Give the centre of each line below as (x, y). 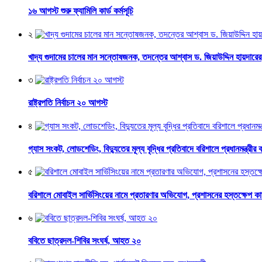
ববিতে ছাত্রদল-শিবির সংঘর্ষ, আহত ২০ (85, 241)
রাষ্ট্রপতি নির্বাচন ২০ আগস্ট (68, 103)
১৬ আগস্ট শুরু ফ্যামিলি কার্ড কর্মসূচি (81, 11)
